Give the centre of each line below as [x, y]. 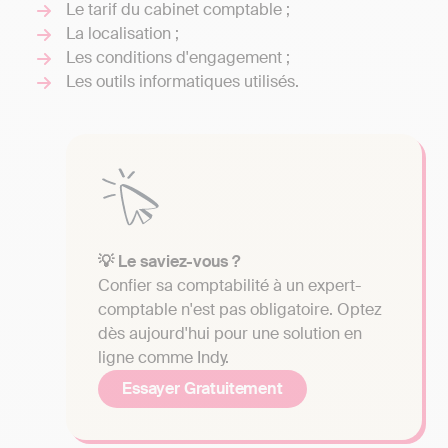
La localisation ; [122, 33]
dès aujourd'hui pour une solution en [230, 333]
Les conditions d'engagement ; [178, 57]
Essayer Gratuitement [202, 388]
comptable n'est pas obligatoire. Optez [240, 309]
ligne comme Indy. [163, 357]
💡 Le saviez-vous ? [169, 261]
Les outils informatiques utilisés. [182, 81]
